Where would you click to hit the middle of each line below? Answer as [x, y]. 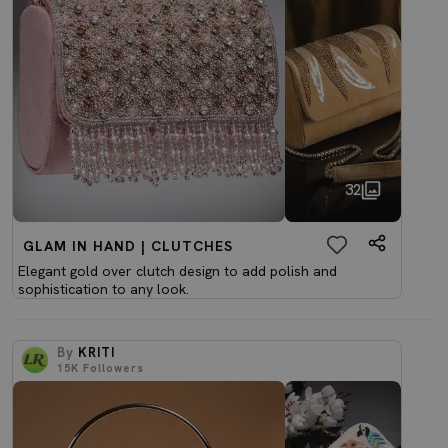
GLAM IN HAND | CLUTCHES [128, 245]
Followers [111, 367]
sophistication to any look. [103, 288]
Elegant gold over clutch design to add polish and [177, 270]
